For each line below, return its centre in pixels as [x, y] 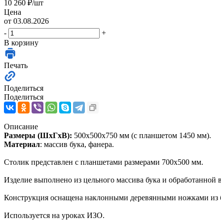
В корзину [21, 42]
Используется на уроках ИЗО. [54, 215]
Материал [22, 144]
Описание [21, 126]
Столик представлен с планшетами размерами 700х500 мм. [105, 162]
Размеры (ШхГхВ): [38, 135]
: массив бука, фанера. [77, 144]
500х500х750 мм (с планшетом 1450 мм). [142, 135]
